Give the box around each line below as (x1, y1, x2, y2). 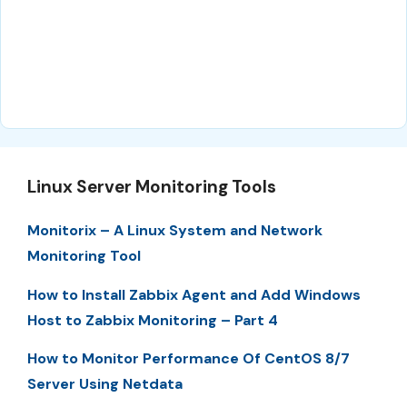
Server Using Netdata (27, 374, 183, 394)
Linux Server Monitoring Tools (27, 175, 276, 199)
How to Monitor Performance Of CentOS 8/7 (27, 349, 350, 369)
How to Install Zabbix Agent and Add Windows (27, 284, 361, 304)
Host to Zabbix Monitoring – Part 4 (27, 310, 278, 330)
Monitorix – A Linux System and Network (27, 221, 323, 241)
